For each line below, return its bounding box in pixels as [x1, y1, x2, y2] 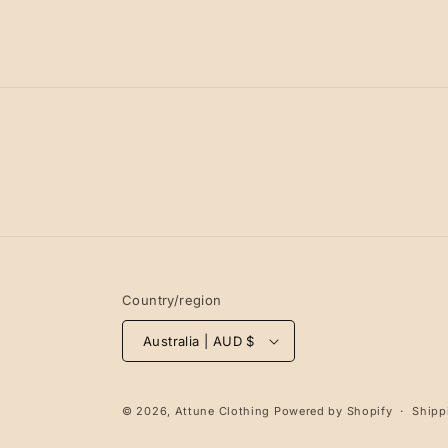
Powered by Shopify [273, 404, 393, 418]
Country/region [122, 292, 222, 308]
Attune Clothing [174, 404, 271, 418]
